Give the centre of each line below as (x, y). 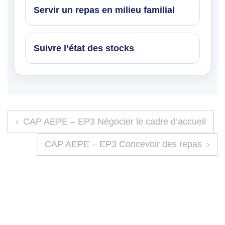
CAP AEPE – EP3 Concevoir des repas (123, 144)
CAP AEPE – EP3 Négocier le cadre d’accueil (115, 121)
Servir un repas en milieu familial (104, 10)
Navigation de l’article (72, 118)
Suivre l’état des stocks (84, 48)
